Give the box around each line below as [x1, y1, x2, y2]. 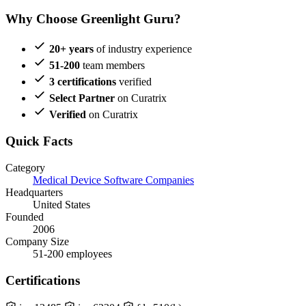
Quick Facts [5, 134, 72, 149]
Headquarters [5, 186, 63, 198]
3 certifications [49, 76, 116, 88]
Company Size [5, 235, 69, 247]
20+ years [49, 43, 94, 55]
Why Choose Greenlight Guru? [5, 11, 181, 26]
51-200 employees [33, 247, 112, 260]
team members [80, 59, 145, 72]
